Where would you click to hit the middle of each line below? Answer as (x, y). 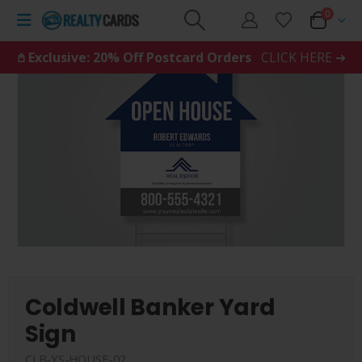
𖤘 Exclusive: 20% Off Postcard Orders (135, 57)
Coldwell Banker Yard (150, 308)
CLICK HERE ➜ (303, 57)
